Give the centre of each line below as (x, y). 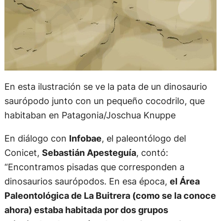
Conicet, (23, 153)
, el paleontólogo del (144, 138)
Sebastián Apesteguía (89, 153)
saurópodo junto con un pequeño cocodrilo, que (104, 100)
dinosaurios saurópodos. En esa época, (87, 181)
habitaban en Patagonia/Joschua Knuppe (90, 115)
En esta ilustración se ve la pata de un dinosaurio (106, 86)
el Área (184, 181)
